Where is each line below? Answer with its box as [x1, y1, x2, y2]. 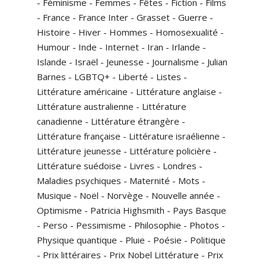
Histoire [37, 26, 70, 38]
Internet [105, 41, 139, 53]
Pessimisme [76, 219, 126, 231]
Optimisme [37, 204, 82, 216]
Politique [190, 234, 226, 246]
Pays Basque [173, 204, 226, 216]
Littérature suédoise [37, 160, 121, 172]
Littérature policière [129, 145, 211, 157]
